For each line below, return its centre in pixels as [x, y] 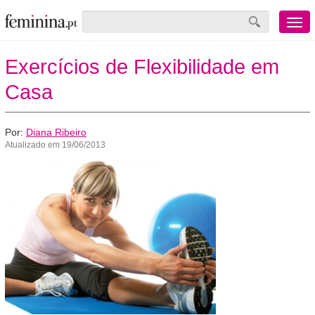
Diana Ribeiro [56, 132]
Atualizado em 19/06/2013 [55, 145]
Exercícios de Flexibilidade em [142, 67]
